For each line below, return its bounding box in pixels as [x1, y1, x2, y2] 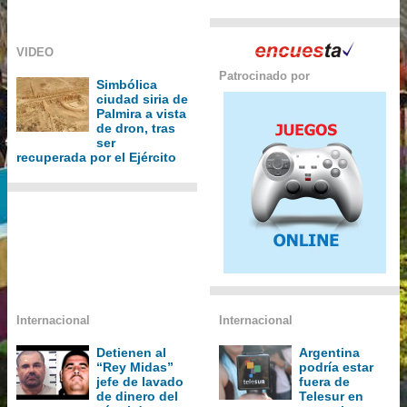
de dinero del [96, 388, 178, 403]
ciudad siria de [96, 91, 188, 106]
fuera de [298, 373, 350, 389]
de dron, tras [96, 120, 175, 135]
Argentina [298, 344, 360, 360]
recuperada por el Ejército [16, 149, 176, 164]
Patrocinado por [218, 68, 310, 83]
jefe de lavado [96, 373, 184, 389]
